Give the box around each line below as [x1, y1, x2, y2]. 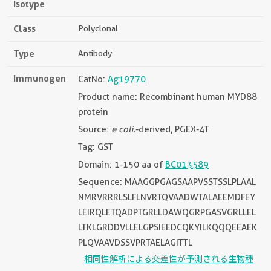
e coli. [111, 123, 135, 135]
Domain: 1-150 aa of [78, 158, 165, 170]
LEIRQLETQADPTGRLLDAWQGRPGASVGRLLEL [78, 206, 256, 218]
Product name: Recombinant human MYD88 [78, 91, 257, 102]
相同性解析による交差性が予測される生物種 [84, 253, 253, 264]
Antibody [78, 48, 112, 58]
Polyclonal [78, 23, 118, 33]
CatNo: [78, 73, 108, 85]
